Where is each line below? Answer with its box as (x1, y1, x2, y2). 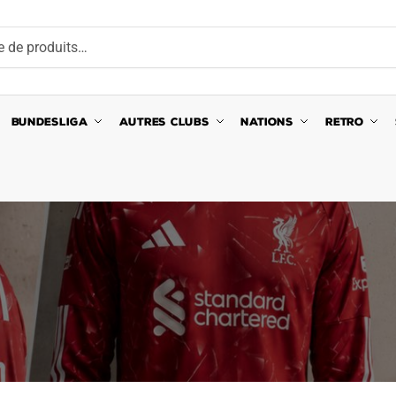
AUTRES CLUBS (118, 115, 209, 128)
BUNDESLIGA (11, 115, 88, 128)
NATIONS (240, 115, 293, 128)
